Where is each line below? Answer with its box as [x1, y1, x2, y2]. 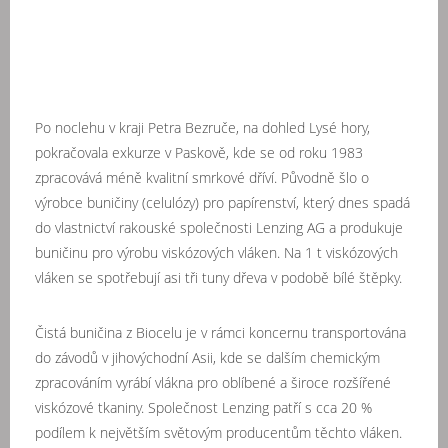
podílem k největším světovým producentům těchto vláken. [35, 423, 402, 442]
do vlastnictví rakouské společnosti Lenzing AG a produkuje [35, 218, 403, 237]
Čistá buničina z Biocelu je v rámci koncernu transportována [35, 323, 406, 342]
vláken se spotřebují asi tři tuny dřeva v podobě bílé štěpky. [35, 268, 402, 287]
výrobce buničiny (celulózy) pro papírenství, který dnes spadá [35, 193, 410, 212]
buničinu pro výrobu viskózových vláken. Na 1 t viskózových [35, 243, 398, 262]
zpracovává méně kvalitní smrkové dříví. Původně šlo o [35, 168, 369, 187]
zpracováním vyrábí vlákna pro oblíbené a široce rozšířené [35, 373, 391, 392]
